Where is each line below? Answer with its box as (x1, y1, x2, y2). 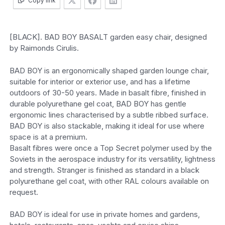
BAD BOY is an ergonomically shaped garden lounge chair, (9, 65, 209, 75)
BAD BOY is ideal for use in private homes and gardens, (9, 209, 200, 219)
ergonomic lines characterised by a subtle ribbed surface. (9, 109, 208, 120)
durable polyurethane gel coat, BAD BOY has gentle (9, 98, 186, 108)
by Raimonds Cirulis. (9, 43, 79, 53)
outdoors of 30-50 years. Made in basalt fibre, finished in (9, 87, 206, 97)
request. (9, 187, 38, 197)
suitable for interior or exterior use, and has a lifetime (9, 76, 190, 86)
